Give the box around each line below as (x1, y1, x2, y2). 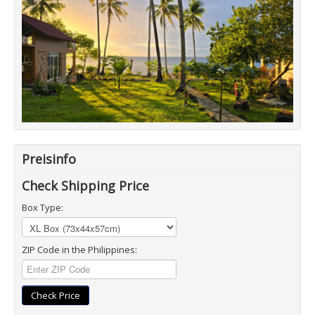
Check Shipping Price (22, 176, 149, 194)
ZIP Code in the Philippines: (22, 243, 137, 256)
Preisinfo (22, 150, 76, 167)
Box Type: (22, 200, 63, 214)
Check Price (31, 288, 80, 302)
